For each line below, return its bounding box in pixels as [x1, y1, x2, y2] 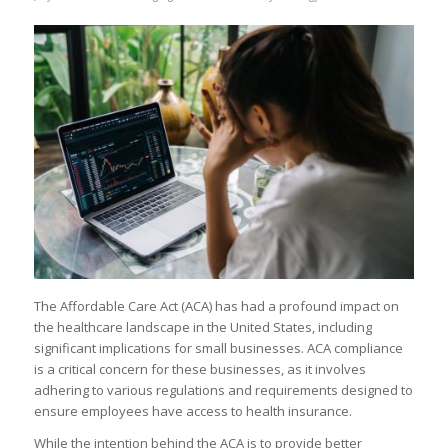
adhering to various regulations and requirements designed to [33, 380, 413, 399]
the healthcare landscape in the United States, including [33, 317, 372, 336]
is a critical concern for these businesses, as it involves [33, 359, 366, 378]
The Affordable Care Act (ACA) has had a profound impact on [33, 296, 399, 315]
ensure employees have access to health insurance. [33, 401, 352, 420]
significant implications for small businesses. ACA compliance [33, 338, 403, 357]
